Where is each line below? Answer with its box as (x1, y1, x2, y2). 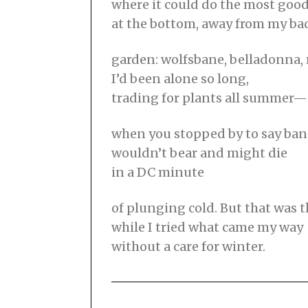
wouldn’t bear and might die (111, 145, 287, 162)
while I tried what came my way (111, 219, 303, 236)
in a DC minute (111, 164, 204, 181)
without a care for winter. (111, 239, 265, 255)
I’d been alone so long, (111, 71, 249, 87)
